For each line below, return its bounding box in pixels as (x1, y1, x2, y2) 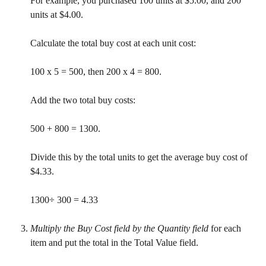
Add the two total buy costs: (30, 95, 135, 106)
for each (208, 223, 243, 234)
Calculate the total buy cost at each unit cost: (30, 38, 196, 49)
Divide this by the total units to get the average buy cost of (30, 152, 250, 163)
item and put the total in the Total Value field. (30, 237, 198, 248)
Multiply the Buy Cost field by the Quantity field (30, 223, 208, 234)
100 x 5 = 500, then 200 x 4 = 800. (30, 66, 161, 77)
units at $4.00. (30, 9, 83, 20)
